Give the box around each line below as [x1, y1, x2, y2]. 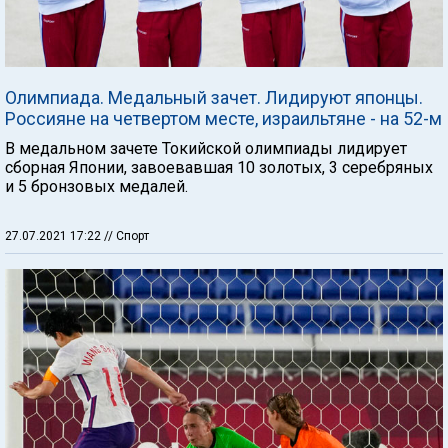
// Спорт [104, 228, 149, 243]
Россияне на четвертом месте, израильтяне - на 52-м [5, 107, 442, 129]
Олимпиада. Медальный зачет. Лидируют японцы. [5, 86, 423, 108]
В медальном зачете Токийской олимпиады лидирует [5, 138, 407, 158]
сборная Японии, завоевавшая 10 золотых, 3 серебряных [5, 157, 433, 177]
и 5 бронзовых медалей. [5, 176, 188, 196]
